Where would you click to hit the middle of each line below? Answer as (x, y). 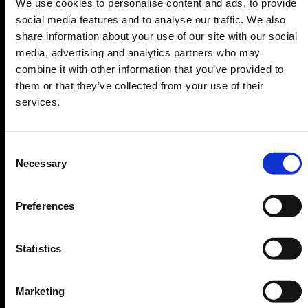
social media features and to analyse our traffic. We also (151, 19)
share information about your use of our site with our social (156, 36)
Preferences (45, 206)
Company (50, 224)
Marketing (40, 291)
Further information (86, 280)
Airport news (71, 128)
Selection (26, 166)
